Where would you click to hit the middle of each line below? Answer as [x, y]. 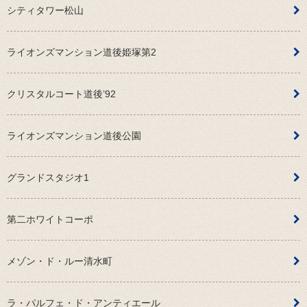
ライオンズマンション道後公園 [74, 136]
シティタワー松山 [45, 11]
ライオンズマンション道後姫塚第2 [82, 52]
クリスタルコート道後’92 [61, 94]
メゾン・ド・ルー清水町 [60, 261]
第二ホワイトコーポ [50, 220]
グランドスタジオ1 [48, 178]
